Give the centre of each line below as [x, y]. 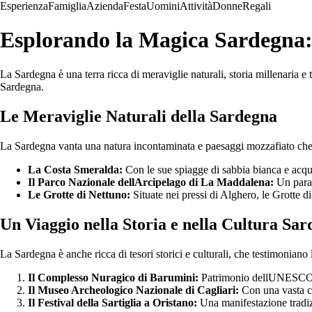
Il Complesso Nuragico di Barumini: [113, 277]
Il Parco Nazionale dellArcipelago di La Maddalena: [151, 182]
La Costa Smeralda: [75, 169]
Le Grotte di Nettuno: [79, 194]
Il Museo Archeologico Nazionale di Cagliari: [133, 290]
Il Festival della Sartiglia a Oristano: [112, 302]
